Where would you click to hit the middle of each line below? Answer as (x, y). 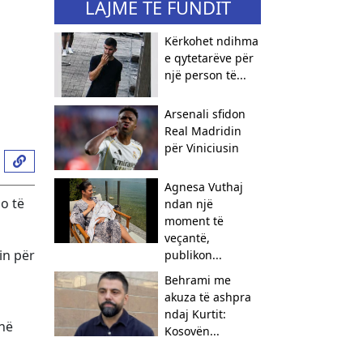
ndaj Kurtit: (195, 314)
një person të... (205, 75)
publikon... (193, 255)
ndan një (188, 204)
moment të (194, 221)
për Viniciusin (201, 148)
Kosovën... (192, 331)
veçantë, (187, 238)
